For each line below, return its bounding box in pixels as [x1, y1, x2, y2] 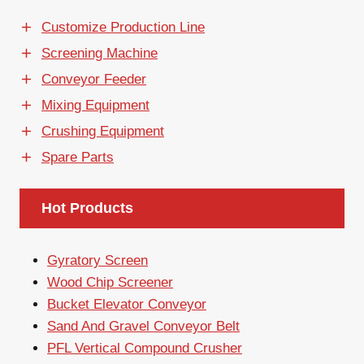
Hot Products [41, 200, 134, 217]
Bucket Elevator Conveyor [47, 296, 206, 312]
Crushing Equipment [41, 123, 164, 139]
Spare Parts [41, 149, 114, 165]
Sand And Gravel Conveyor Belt [47, 318, 240, 334]
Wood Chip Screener [47, 274, 173, 290]
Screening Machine [41, 45, 158, 61]
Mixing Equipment [41, 97, 149, 113]
